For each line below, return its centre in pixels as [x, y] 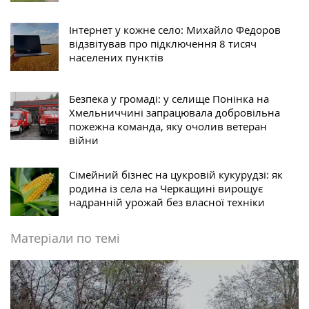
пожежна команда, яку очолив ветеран [168, 127]
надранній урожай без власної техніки [167, 202]
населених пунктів [116, 58]
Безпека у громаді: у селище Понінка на [169, 99]
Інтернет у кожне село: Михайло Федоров [175, 30]
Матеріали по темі [65, 238]
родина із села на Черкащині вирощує [166, 189]
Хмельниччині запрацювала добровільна [175, 113]
